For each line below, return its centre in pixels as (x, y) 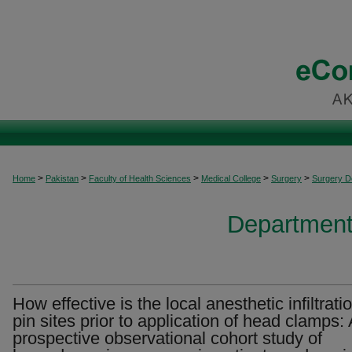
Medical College (231, 178)
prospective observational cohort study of (167, 338)
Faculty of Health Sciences (140, 178)
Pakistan (62, 178)
